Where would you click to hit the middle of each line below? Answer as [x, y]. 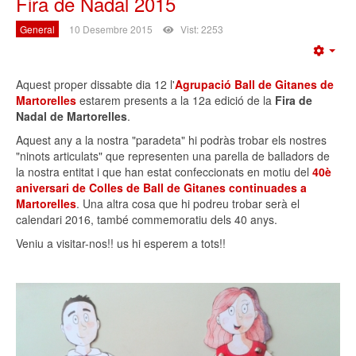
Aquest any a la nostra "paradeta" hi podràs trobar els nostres [171, 139]
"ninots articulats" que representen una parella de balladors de [173, 155]
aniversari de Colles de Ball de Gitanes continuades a [161, 187]
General [37, 29]
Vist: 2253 [202, 29]
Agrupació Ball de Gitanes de [254, 84]
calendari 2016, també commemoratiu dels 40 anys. [147, 219]
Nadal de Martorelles [72, 116]
